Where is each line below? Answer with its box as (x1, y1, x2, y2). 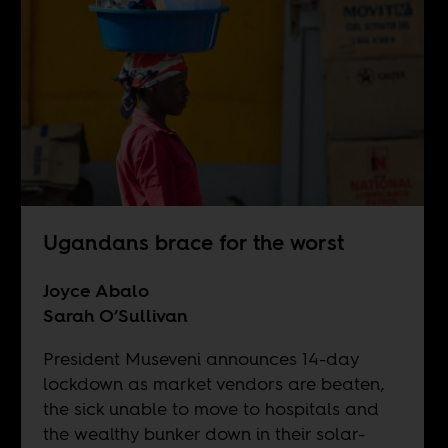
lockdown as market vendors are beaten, (42, 370, 385, 396)
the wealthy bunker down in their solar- (42, 420, 365, 446)
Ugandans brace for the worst (42, 227, 344, 257)
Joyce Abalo (42, 277, 149, 303)
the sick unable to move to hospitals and (42, 395, 379, 421)
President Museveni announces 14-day (42, 345, 359, 371)
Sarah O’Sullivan (42, 302, 188, 328)
